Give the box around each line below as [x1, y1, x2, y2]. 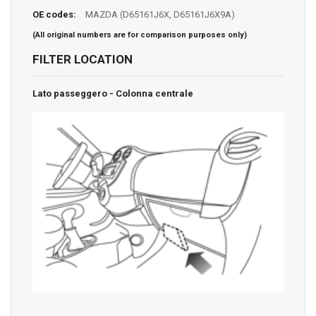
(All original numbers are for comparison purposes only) [32, 30, 247, 39]
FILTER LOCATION [32, 51, 133, 66]
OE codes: [32, 8, 76, 20]
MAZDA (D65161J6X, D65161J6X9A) [83, 8, 235, 20]
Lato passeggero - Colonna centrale [32, 87, 193, 99]
